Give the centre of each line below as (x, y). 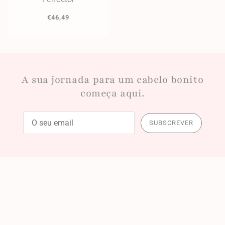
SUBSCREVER (171, 123)
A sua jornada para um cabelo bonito (113, 80)
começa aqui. (113, 94)
